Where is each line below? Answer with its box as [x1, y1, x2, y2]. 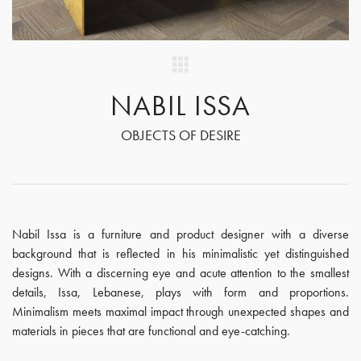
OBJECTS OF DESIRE [120, 126, 241, 144]
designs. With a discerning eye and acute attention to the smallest [12, 264, 349, 281]
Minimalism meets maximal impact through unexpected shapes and [12, 303, 349, 320]
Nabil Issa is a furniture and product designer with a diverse [12, 226, 349, 243]
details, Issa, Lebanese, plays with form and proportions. [12, 284, 349, 301]
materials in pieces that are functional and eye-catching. [12, 322, 290, 339]
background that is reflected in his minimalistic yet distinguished [12, 245, 349, 262]
